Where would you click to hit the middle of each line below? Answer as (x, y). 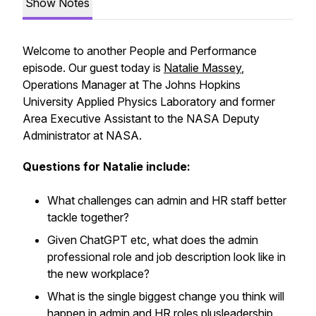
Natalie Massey (202, 68)
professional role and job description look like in (166, 257)
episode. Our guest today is (93, 68)
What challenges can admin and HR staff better (167, 200)
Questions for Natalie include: (108, 166)
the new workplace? (98, 274)
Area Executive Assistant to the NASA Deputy (141, 119)
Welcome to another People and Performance (140, 51)
